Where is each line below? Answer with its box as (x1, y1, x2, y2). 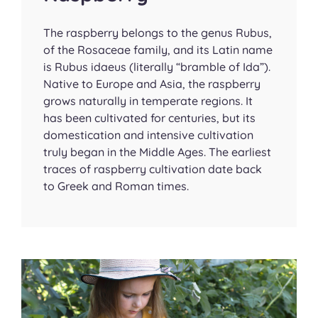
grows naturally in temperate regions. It (43, 93, 253, 108)
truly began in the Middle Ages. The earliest (43, 144, 272, 159)
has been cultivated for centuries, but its (43, 110, 256, 125)
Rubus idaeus (55, 59, 127, 74)
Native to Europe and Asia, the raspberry (43, 76, 261, 91)
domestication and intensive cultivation (43, 127, 254, 142)
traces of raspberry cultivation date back (43, 161, 263, 176)
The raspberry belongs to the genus (43, 25, 236, 40)
